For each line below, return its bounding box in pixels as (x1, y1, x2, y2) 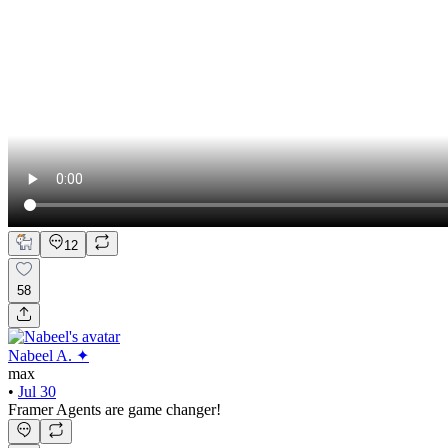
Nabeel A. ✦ (8, 346, 89, 364)
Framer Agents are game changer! (8, 400, 221, 418)
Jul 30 (18, 382, 56, 400)
